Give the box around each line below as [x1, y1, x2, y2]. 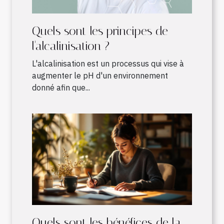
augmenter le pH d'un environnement [32, 70, 168, 81]
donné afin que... [32, 82, 90, 93]
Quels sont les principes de [32, 24, 168, 38]
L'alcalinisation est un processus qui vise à [32, 58, 184, 69]
